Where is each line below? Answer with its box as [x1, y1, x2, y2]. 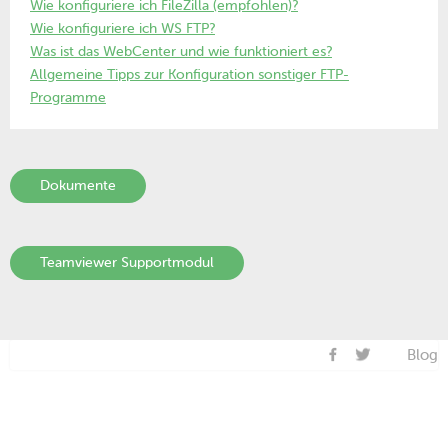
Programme [30, 88, 106, 106]
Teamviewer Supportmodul [40, 253, 214, 271]
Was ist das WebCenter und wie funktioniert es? [30, 42, 332, 60]
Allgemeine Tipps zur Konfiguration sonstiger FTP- [30, 65, 349, 83]
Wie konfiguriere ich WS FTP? [30, 19, 215, 37]
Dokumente [40, 176, 116, 194]
